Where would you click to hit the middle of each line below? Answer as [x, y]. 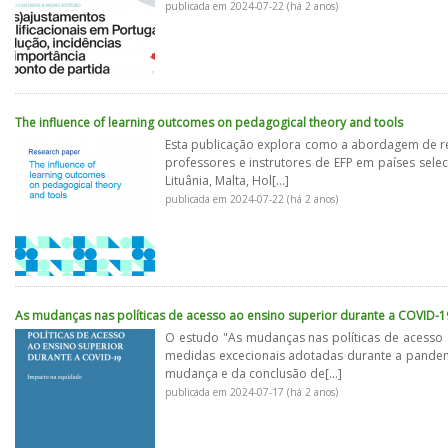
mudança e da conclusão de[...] [253, 373]
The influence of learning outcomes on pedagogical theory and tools [209, 122]
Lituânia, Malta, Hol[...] [227, 180]
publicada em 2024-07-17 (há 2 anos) [251, 392]
